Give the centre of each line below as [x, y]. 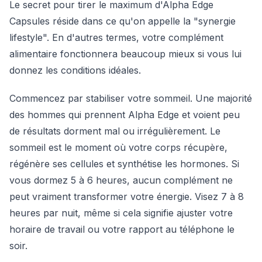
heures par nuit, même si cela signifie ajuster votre [121, 213]
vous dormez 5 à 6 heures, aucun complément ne [121, 180]
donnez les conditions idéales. [75, 70]
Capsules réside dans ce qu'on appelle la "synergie [123, 21]
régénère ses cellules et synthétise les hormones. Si [124, 164]
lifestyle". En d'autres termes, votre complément [116, 37]
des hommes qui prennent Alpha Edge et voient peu [125, 115]
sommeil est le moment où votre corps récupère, [118, 147]
